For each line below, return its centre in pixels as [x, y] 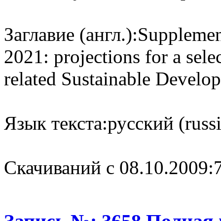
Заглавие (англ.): [71, 34]
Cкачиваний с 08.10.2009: [109, 167]
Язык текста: [56, 123]
